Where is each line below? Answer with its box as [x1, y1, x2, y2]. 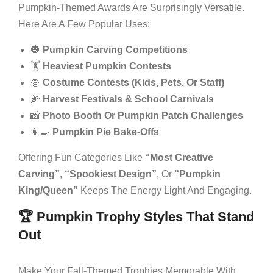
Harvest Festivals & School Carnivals [43, 93, 214, 104]
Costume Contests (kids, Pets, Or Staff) [43, 77, 224, 88]
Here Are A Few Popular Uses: [18, 18, 150, 29]
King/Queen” [18, 185, 78, 196]
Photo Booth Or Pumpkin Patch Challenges [43, 110, 243, 121]
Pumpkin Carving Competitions [43, 44, 188, 55]
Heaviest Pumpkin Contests [43, 60, 171, 71]
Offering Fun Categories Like [18, 152, 145, 163]
